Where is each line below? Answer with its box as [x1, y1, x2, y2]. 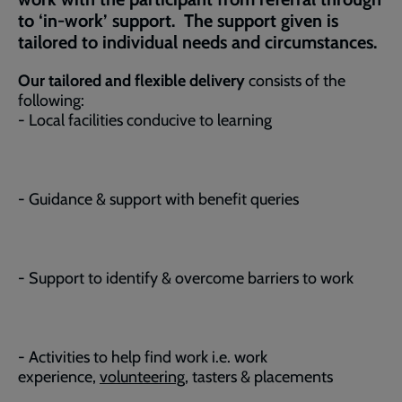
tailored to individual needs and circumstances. [18, 31, 377, 53]
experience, [18, 367, 100, 387]
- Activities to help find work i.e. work [18, 347, 267, 367]
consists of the [245, 71, 345, 91]
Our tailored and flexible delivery [18, 71, 245, 91]
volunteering [100, 367, 185, 387]
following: [18, 91, 84, 110]
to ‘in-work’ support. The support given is [18, 10, 338, 31]
